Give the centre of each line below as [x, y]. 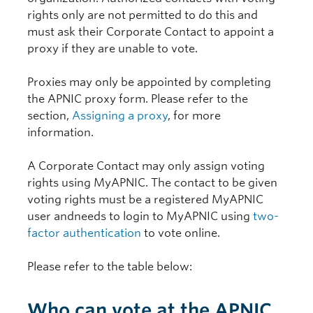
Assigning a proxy [120, 116]
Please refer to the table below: [110, 267]
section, [50, 116]
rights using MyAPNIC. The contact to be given [152, 183]
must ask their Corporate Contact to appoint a [151, 32]
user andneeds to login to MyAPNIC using [140, 216]
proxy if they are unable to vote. [112, 49]
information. [60, 132]
